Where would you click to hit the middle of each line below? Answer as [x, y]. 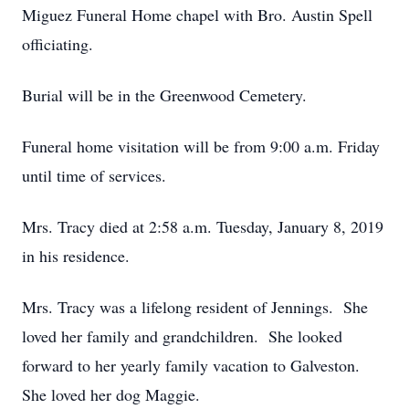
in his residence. [76, 256]
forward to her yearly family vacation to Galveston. [191, 365]
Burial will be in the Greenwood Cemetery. [164, 95]
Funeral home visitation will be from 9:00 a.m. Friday [201, 146]
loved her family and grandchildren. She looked [182, 336]
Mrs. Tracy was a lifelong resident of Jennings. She [195, 307]
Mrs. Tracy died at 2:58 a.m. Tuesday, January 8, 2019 [203, 226]
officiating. [58, 44]
